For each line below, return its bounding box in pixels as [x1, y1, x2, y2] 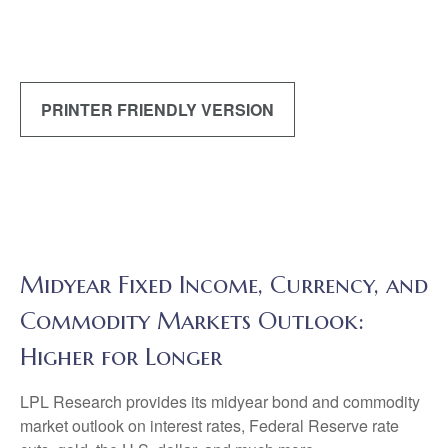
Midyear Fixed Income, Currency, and [20, 270, 428, 300]
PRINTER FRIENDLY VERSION [41, 98, 274, 121]
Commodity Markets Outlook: [20, 306, 364, 336]
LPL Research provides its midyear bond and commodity [20, 390, 420, 413]
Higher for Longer [20, 342, 222, 372]
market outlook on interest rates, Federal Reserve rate [20, 414, 399, 437]
